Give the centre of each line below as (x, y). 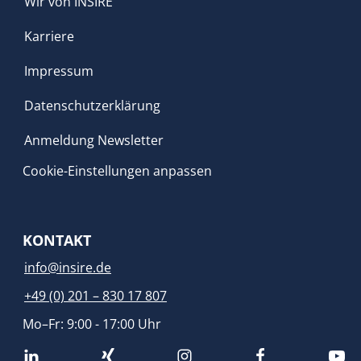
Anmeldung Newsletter (94, 141)
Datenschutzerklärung (92, 106)
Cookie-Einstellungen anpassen (117, 171)
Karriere (49, 37)
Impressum (59, 71)
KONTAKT (57, 241)
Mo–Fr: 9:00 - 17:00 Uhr (92, 324)
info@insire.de (68, 268)
